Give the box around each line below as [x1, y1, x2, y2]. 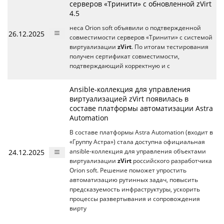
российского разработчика [131, 156, 212, 164]
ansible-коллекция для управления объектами [69, 147, 206, 155]
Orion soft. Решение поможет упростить [69, 166, 186, 174]
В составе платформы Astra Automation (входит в [69, 128, 213, 136]
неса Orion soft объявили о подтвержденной [69, 23, 201, 31]
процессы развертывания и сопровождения [69, 194, 200, 202]
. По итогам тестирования [131, 42, 208, 50]
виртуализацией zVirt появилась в [69, 93, 188, 103]
